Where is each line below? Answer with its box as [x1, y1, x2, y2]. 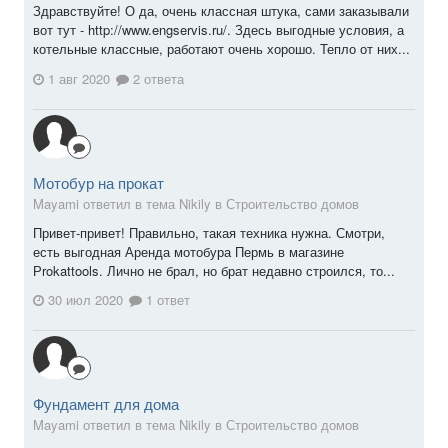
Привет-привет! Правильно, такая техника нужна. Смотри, [33, 222, 385, 242]
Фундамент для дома [33, 393, 179, 415]
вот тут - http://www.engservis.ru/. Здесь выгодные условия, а [33, 20, 404, 40]
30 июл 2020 [48, 290, 123, 310]
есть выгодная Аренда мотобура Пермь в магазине [33, 241, 344, 261]
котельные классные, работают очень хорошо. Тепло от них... [33, 39, 410, 59]
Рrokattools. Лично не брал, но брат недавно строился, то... [33, 260, 395, 280]
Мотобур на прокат [33, 171, 164, 193]
